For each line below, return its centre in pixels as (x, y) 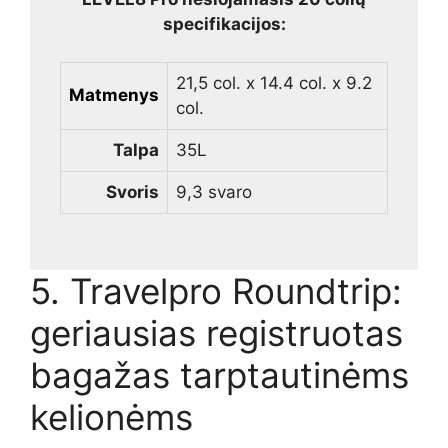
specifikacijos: (224, 23)
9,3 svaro (214, 192)
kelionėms (111, 416)
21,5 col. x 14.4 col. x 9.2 (274, 83)
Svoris (132, 192)
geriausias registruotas (216, 332)
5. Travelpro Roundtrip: (216, 290)
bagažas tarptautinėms (219, 374)
